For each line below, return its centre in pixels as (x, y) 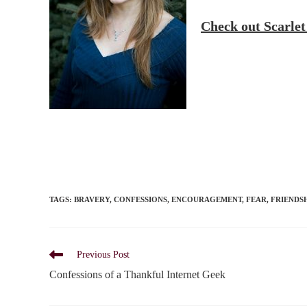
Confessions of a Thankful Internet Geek (137, 274)
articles (62, 280)
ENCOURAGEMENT (207, 199)
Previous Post (103, 255)
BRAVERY (92, 199)
